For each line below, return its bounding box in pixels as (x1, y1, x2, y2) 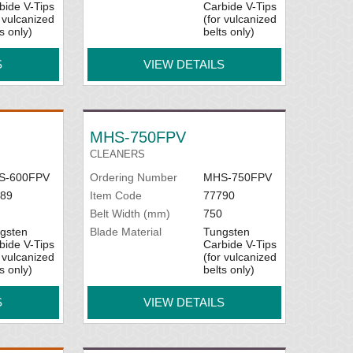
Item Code (90, 189, 143, 202)
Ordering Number (90, 171, 178, 184)
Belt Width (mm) (90, 207, 171, 220)
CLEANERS (90, 148, 146, 160)
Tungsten (203, 225, 250, 238)
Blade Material (90, 225, 162, 238)
